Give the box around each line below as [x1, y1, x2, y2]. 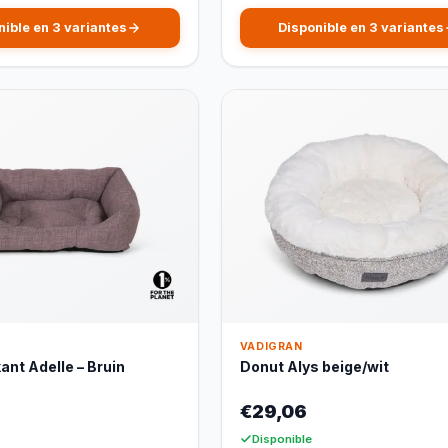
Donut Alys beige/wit [239, 358, 389, 376]
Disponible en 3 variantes [277, 20, 444, 36]
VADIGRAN [239, 340, 303, 354]
